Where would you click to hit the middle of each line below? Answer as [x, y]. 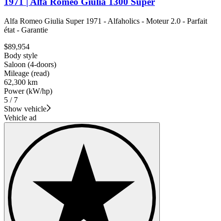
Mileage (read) [27, 73]
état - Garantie [26, 30]
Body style [21, 55]
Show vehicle [25, 109]
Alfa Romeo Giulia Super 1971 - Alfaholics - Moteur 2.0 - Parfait [106, 21]
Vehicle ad [20, 117]
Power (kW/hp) [28, 91]
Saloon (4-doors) [30, 64]
